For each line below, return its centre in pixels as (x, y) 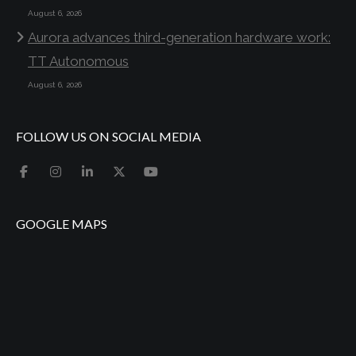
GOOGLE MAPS (62, 224)
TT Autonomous (78, 61)
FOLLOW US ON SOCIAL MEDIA (108, 136)
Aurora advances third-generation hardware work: (179, 37)
